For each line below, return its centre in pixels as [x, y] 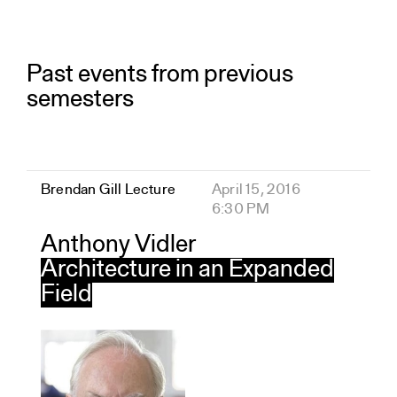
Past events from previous [160, 75]
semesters [80, 100]
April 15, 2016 [256, 190]
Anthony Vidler [118, 245]
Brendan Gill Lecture [108, 190]
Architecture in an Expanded [187, 270]
